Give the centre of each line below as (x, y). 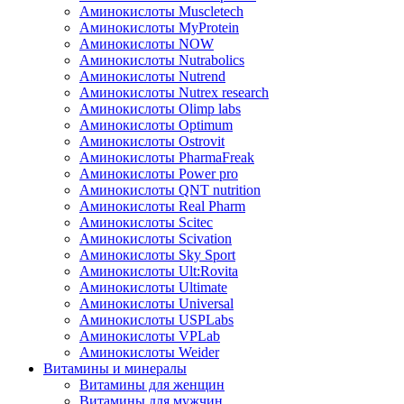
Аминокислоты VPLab (150, 335)
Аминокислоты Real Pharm (162, 206)
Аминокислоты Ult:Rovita (159, 271)
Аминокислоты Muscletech (161, 11)
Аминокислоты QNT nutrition (170, 189)
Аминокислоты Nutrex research (174, 92)
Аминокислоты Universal (156, 303)
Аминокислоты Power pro (159, 173)
